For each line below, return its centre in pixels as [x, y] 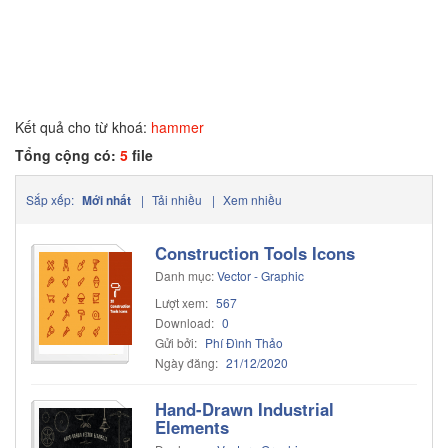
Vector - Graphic [260, 275]
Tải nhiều [177, 199]
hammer [177, 127]
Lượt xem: [182, 302]
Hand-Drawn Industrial [244, 409]
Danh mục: [184, 275]
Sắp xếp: [50, 199]
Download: [185, 322]
